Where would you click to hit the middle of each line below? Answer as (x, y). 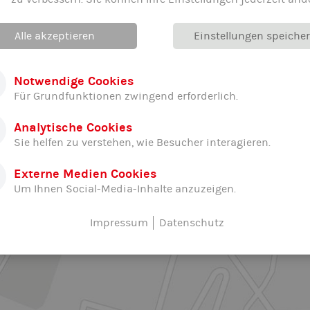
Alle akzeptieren (54, 36)
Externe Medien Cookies (85, 174)
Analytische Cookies (73, 128)
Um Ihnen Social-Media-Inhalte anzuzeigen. (125, 189)
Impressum (119, 223)
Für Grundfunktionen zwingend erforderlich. (126, 97)
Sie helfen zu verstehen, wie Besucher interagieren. (142, 143)
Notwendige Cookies (74, 82)
